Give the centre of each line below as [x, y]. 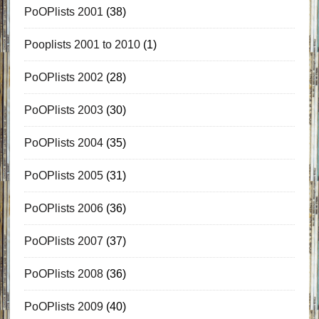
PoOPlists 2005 [63, 175]
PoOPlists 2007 [63, 241]
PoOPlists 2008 [63, 273]
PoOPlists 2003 [63, 110]
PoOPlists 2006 [63, 208]
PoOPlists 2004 [63, 142]
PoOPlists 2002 [63, 77]
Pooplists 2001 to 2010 [82, 44]
